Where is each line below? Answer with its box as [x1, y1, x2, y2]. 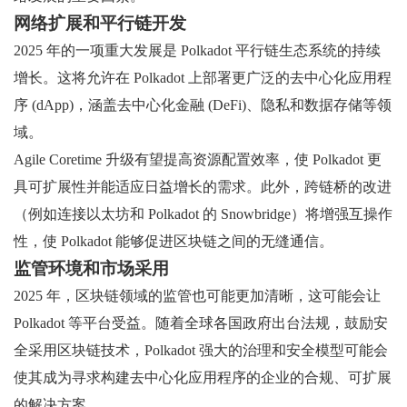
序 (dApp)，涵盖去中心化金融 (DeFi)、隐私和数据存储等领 [14, 97, 392, 114]
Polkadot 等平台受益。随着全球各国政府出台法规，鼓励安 [14, 315, 388, 332]
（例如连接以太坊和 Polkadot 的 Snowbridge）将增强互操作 [14, 206, 392, 223]
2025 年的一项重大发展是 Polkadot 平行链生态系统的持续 [14, 43, 381, 59]
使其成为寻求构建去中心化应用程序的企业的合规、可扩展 [14, 370, 392, 386]
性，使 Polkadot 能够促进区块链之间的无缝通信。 [14, 233, 333, 250]
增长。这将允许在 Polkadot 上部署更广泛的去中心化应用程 [14, 70, 392, 86]
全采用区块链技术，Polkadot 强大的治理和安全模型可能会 [14, 342, 388, 359]
